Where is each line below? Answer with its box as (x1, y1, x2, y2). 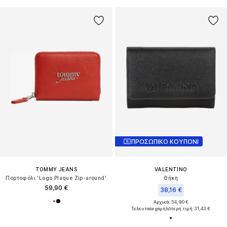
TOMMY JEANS (35, 166, 77, 173)
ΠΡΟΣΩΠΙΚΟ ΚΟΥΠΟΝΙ (131, 137, 199, 145)
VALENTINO (154, 166, 187, 173)
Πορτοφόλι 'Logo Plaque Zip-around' (6, 175, 107, 181)
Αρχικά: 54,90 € (153, 199, 188, 205)
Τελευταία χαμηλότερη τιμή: (131, 206, 195, 212)
